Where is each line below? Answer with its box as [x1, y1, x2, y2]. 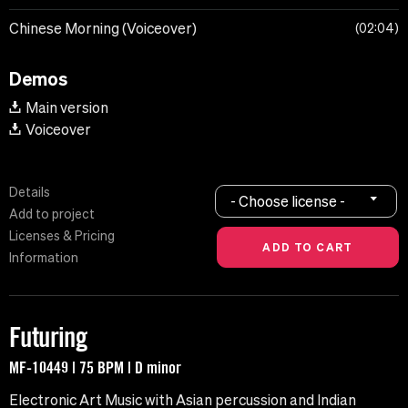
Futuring [9, 321, 87, 354]
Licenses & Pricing [9, 229, 115, 244]
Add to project [9, 207, 95, 222]
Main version [25, 99, 108, 117]
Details [9, 185, 50, 200]
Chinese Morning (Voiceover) [9, 20, 197, 37]
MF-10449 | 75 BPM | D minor [9, 357, 181, 378]
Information [9, 250, 78, 266]
